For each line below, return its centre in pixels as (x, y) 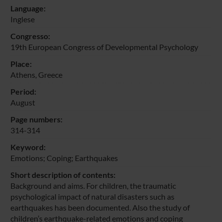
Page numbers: (36, 119)
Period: (23, 91)
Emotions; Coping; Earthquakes (64, 158)
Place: (21, 63)
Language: (28, 8)
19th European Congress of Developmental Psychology (104, 47)
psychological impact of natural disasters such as (92, 196)
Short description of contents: (63, 174)
